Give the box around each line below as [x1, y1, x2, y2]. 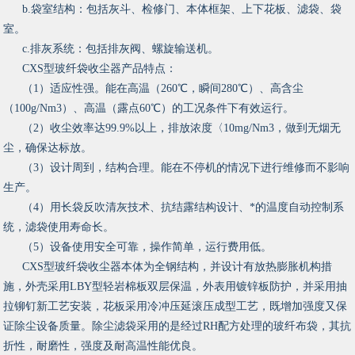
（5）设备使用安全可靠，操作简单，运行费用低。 [22, 241, 273, 254]
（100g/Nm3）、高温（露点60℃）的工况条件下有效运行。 [3, 102, 295, 115]
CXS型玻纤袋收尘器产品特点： [22, 63, 177, 75]
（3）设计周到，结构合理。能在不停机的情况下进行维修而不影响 [22, 162, 350, 174]
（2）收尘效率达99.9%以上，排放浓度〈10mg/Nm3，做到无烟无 [22, 122, 342, 135]
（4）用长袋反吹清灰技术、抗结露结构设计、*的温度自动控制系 [22, 201, 345, 214]
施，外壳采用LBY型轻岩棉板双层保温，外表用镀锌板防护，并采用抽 [3, 281, 348, 293]
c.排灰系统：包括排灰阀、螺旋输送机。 [22, 43, 219, 55]
